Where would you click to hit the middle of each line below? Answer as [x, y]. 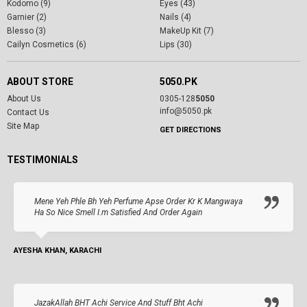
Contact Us [28, 112]
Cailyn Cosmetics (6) [47, 44]
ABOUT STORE [40, 81]
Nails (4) [175, 17]
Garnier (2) [27, 17]
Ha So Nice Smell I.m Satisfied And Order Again [118, 212]
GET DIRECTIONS [190, 130]
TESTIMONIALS [42, 159]
